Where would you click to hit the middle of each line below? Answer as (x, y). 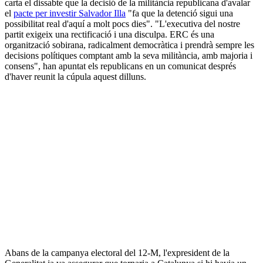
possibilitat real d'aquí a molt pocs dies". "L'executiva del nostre (122, 23)
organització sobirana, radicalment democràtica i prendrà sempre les (129, 45)
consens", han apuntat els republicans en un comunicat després (120, 66)
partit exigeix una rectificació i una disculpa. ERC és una (109, 34)
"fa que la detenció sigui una (179, 13)
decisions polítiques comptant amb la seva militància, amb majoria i (129, 55)
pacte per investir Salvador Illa (70, 13)
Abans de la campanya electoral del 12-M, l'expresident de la (117, 252)
